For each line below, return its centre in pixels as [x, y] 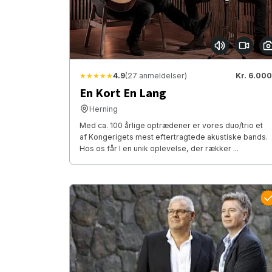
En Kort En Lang [123, 93]
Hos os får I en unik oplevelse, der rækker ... [159, 148]
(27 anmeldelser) [156, 75]
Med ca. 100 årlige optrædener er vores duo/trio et [171, 125]
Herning [104, 109]
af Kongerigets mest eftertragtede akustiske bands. [174, 137]
